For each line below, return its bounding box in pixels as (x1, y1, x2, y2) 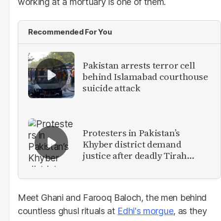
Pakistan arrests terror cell (82, 59, 195, 72)
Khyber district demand (82, 138, 182, 151)
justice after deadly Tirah (82, 149, 187, 162)
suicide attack (82, 81, 141, 95)
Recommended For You (28, 27, 112, 37)
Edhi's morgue (117, 205, 174, 216)
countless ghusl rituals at (18, 205, 118, 216)
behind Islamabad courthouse (82, 70, 208, 83)
